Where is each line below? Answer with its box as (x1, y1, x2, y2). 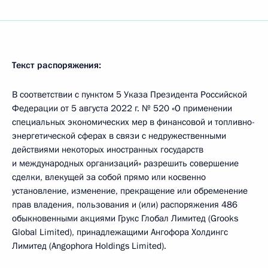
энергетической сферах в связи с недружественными (12, 130, 226, 142)
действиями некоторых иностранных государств (12, 144, 203, 156)
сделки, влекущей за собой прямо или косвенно (12, 171, 206, 183)
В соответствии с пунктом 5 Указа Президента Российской (12, 89, 247, 100)
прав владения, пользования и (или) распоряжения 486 (12, 199, 237, 211)
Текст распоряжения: (12, 59, 101, 71)
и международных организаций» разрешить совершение (12, 157, 239, 169)
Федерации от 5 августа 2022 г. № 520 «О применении (12, 102, 232, 114)
